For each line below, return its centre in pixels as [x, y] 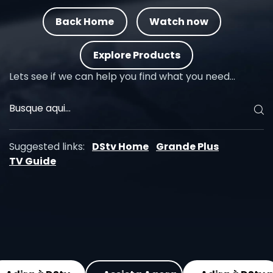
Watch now [179, 21]
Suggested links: [47, 147]
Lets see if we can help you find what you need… [122, 76]
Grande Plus [187, 147]
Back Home [85, 21]
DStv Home [120, 147]
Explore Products [136, 55]
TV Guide [33, 161]
